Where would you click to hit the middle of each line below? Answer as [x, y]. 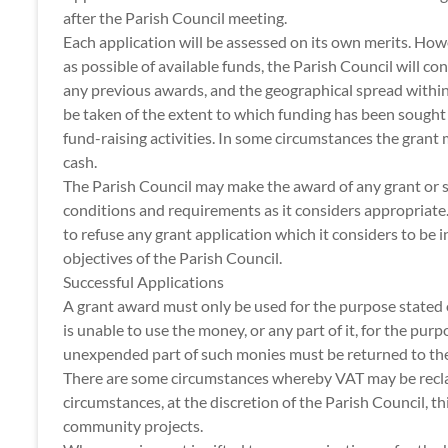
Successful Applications [143, 281]
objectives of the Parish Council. [172, 257]
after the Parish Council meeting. [175, 17]
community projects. [133, 425]
